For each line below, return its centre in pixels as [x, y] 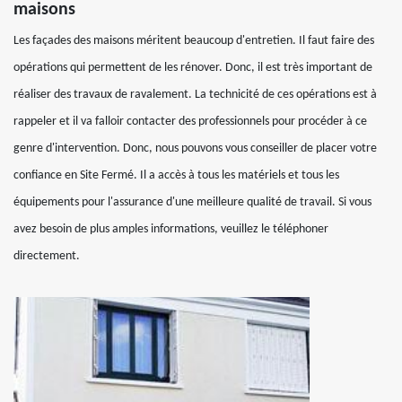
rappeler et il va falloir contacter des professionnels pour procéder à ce [190, 121]
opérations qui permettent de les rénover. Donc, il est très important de [193, 67]
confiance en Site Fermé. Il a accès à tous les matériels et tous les [176, 175]
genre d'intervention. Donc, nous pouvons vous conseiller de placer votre [195, 148]
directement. [47, 256]
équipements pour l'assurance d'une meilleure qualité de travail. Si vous [192, 202]
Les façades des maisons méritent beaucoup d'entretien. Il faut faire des [194, 40]
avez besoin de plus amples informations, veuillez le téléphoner [171, 229]
